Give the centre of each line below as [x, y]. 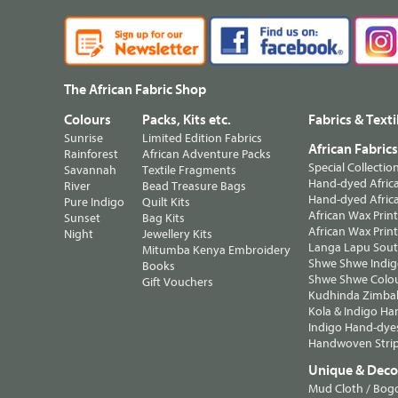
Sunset [82, 218]
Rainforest [91, 154]
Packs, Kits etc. [187, 119]
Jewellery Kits [177, 234]
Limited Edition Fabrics [202, 138]
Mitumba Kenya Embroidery [216, 250]
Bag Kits [163, 218]
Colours [88, 119]
